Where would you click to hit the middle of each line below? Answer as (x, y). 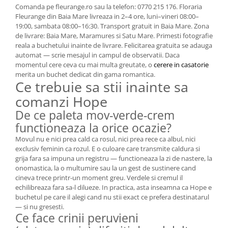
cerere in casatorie (181, 65)
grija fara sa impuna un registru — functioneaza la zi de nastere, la (114, 158)
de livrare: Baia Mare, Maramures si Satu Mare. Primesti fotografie (114, 36)
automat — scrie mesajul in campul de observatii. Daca (97, 55)
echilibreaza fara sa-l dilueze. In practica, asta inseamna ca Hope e (113, 187)
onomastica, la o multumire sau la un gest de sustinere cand (106, 168)
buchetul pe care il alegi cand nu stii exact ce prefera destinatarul (112, 197)
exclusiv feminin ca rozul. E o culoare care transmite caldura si (108, 149)
